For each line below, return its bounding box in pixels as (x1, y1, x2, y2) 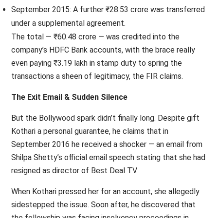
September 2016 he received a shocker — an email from (11, 140, 202, 149)
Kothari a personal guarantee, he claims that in (11, 127, 168, 136)
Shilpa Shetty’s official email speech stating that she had (11, 153, 205, 162)
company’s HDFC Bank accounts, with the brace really (11, 45, 195, 54)
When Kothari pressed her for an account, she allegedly (11, 187, 200, 196)
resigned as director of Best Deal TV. (11, 166, 138, 175)
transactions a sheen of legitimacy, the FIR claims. (11, 72, 183, 81)
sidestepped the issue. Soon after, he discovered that (11, 200, 196, 209)
